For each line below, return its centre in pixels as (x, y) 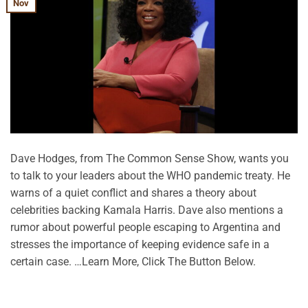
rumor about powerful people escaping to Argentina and (145, 227)
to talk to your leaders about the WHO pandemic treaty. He (150, 175)
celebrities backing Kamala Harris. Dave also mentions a (147, 210)
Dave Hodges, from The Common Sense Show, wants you (150, 158)
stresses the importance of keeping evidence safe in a (140, 244)
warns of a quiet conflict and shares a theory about (133, 192)
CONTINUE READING (150, 293)
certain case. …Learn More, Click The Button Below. (133, 261)
